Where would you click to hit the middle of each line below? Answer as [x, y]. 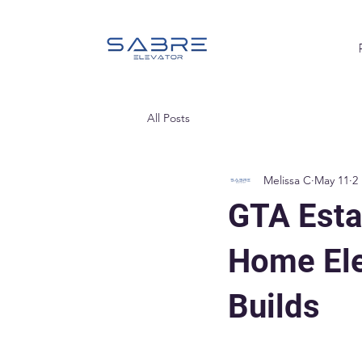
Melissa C [287, 181]
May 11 [332, 181]
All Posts [168, 118]
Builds [274, 306]
